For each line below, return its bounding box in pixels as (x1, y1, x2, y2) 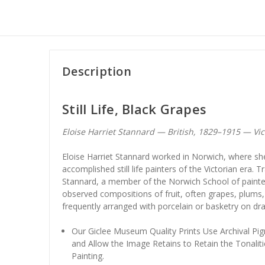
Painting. (72, 250, 105, 261)
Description (62, 63, 131, 79)
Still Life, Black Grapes (62, 99, 206, 118)
